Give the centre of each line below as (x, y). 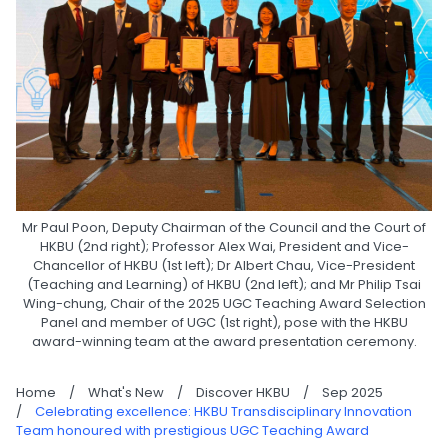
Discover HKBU (243, 392)
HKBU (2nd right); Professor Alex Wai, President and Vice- (224, 246)
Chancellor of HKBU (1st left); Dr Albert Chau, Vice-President (224, 265)
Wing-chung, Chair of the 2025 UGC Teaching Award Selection (224, 303)
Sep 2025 (352, 392)
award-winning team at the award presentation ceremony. (224, 341)
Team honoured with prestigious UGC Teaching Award (192, 430)
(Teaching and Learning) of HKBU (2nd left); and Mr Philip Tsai (224, 284)
